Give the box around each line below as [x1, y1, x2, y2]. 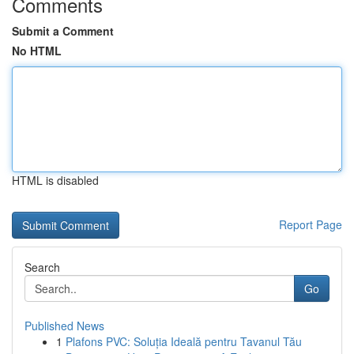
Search [24, 259, 60, 275]
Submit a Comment [12, 23, 114, 39]
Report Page [279, 217, 342, 232]
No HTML [12, 43, 62, 58]
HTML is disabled [12, 172, 99, 188]
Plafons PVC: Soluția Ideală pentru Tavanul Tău [66, 333, 302, 349]
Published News [24, 318, 104, 333]
